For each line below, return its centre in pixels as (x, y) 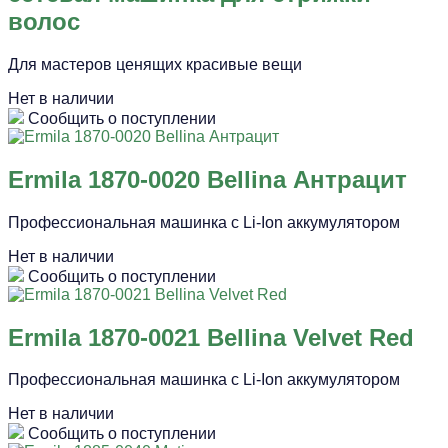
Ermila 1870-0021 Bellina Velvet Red (211, 337)
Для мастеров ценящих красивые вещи (155, 64)
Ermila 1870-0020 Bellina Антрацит (207, 179)
